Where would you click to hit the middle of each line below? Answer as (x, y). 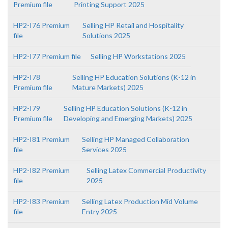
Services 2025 (104, 149)
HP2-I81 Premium (41, 139)
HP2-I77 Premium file (47, 56)
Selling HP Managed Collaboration (135, 139)
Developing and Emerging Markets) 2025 (128, 118)
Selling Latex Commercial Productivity (146, 170)
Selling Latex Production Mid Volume (140, 201)
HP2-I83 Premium (41, 201)
